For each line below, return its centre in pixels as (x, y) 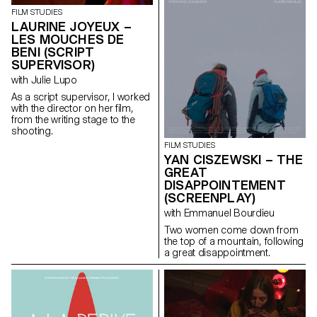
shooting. (32, 131)
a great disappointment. (217, 253)
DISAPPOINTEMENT (225, 185)
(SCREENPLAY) (210, 198)
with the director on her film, (73, 108)
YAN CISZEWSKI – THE (234, 160)
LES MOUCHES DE (68, 39)
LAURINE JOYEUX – (71, 26)
